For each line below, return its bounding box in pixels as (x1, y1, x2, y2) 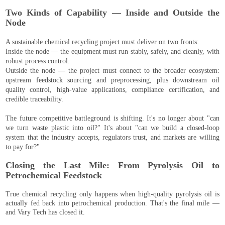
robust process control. (6, 57, 70, 65)
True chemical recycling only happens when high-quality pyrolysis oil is (6, 190, 219, 198)
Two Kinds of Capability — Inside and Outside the (6, 8, 219, 18)
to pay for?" (6, 143, 40, 151)
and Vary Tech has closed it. (6, 208, 85, 216)
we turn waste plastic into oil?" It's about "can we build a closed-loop (6, 124, 219, 132)
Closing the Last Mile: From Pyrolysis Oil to (6, 160, 219, 171)
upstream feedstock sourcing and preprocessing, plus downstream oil (6, 76, 219, 84)
